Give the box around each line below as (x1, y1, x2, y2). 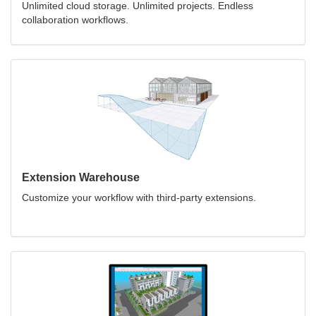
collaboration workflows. (22, 13, 128, 25)
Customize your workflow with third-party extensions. (22, 191, 256, 203)
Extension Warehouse (22, 171, 140, 183)
